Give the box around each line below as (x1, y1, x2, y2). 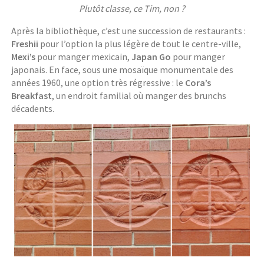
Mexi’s (11, 50, 36, 62)
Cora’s (185, 76, 212, 88)
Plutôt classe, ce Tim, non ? (79, 2, 185, 14)
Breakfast (11, 89, 52, 101)
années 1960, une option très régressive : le (11, 76, 186, 88)
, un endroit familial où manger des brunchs (52, 89, 227, 101)
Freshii (11, 37, 39, 49)
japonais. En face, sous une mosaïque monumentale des (11, 63, 234, 75)
